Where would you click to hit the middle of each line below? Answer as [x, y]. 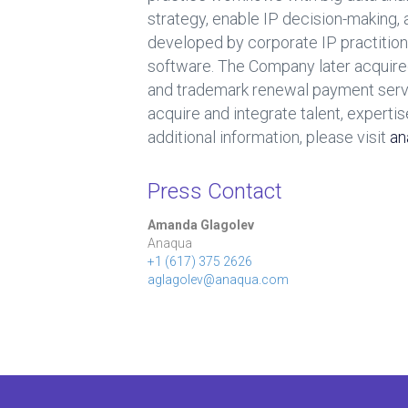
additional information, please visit [269, 137]
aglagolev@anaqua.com [218, 280]
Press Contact [215, 191]
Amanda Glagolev [201, 225]
